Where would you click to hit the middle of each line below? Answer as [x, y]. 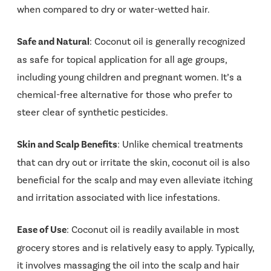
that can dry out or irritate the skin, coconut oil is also [133, 162]
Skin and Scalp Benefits [67, 144]
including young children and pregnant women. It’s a [129, 77]
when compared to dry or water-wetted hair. [113, 9]
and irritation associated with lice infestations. [119, 197]
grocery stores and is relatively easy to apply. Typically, [135, 247]
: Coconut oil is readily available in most [153, 229]
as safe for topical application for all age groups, [122, 59]
